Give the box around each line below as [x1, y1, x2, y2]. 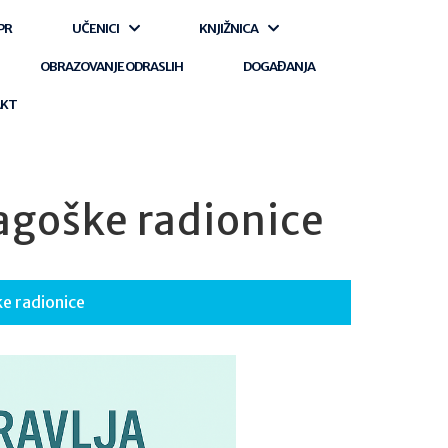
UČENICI [72, 20, 120, 37]
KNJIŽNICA [199, 20, 259, 37]
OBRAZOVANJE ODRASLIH [40, 58, 184, 75]
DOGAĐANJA [243, 58, 316, 75]
